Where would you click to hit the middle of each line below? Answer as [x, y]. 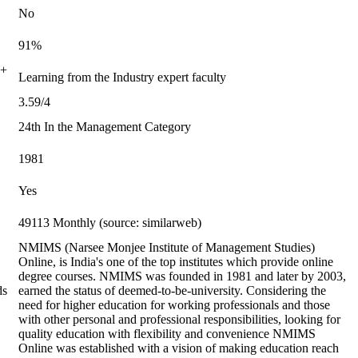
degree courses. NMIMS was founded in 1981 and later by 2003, [182, 276]
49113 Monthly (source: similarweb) [110, 223]
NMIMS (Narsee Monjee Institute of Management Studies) [167, 247]
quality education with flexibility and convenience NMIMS [167, 334]
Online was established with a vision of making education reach [179, 348]
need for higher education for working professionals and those [174, 305]
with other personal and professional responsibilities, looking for [179, 319]
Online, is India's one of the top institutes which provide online [176, 262]
